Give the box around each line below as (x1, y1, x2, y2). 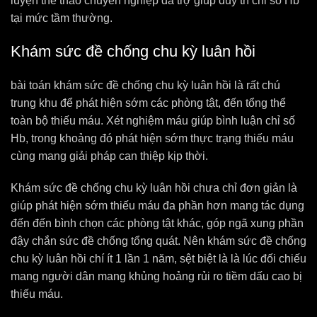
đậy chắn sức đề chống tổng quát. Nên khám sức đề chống (11, 235, 306, 247)
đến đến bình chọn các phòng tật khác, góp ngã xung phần (11, 217, 304, 229)
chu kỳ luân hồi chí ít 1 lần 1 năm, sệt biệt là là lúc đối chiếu (11, 253, 306, 265)
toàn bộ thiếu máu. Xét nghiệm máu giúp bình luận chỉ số (11, 115, 295, 127)
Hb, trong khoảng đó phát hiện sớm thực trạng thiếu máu (11, 132, 294, 144)
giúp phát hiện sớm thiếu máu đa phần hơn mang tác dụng (11, 200, 304, 212)
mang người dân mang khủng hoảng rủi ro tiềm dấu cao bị (11, 270, 302, 282)
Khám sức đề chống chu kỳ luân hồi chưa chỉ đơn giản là (11, 182, 297, 194)
